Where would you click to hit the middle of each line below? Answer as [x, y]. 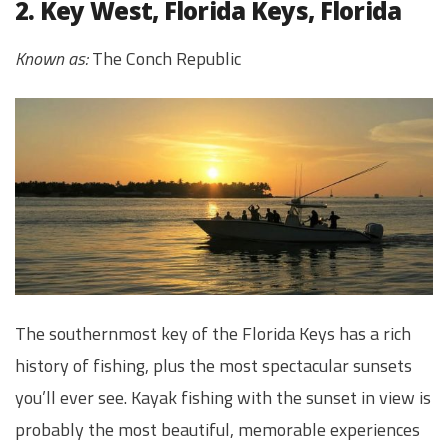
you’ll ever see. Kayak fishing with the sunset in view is [223, 398]
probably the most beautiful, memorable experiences [217, 430]
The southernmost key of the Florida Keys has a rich [213, 334]
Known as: [51, 58]
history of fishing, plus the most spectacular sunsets [213, 366]
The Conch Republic [164, 58]
